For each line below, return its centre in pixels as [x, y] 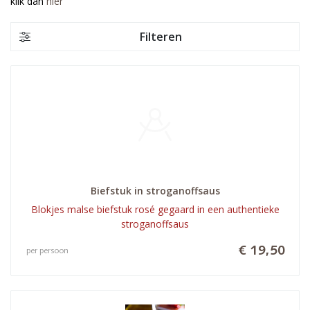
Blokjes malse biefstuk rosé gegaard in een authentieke [155, 209]
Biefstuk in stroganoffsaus [155, 190]
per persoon [47, 251]
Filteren [161, 36]
